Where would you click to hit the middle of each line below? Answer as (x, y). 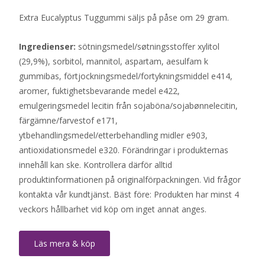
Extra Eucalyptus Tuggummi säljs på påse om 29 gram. (124, 17)
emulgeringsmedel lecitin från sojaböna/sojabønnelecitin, (128, 105)
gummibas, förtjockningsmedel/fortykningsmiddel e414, (126, 76)
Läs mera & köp (64, 243)
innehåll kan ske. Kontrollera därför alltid (96, 164)
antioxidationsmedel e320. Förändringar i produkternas (124, 150)
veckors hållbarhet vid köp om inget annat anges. (113, 209)
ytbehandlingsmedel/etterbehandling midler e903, (113, 135)
